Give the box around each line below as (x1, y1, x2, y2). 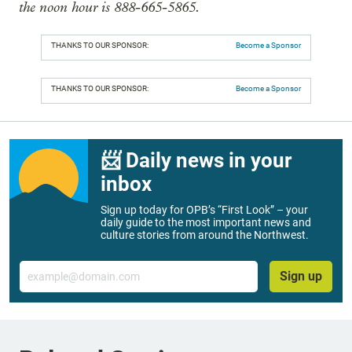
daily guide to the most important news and (101, 216, 311, 229)
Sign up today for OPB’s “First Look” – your (101, 203, 308, 217)
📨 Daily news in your (101, 148, 291, 173)
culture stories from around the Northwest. (101, 229, 309, 242)
